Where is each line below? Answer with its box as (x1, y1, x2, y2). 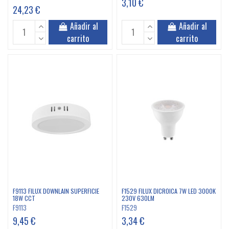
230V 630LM (122, 193, 155, 203)
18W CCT (12, 193, 35, 203)
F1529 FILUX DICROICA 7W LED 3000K (122, 186, 216, 196)
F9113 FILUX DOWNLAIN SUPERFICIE (12, 186, 99, 196)
